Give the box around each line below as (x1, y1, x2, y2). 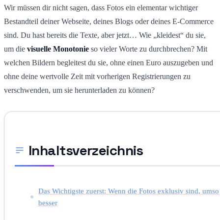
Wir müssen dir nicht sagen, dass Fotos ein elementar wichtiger (4, 3, 198, 12)
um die (4, 44, 27, 53)
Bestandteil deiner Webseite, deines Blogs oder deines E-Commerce (4, 17, 214, 26)
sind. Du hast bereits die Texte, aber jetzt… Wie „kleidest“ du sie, (4, 30, 206, 39)
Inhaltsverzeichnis (28, 141, 143, 159)
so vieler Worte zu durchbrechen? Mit (89, 44, 207, 53)
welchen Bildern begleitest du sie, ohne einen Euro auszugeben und (4, 58, 213, 67)
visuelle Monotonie (27, 44, 89, 53)
